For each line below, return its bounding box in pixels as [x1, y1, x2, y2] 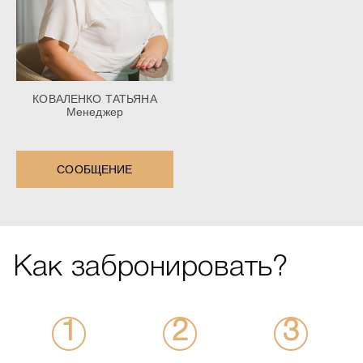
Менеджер [66, 105, 124, 119]
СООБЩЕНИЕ [57, 163, 133, 177]
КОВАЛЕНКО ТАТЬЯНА [32, 92, 157, 106]
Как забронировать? [13, 254, 288, 282]
